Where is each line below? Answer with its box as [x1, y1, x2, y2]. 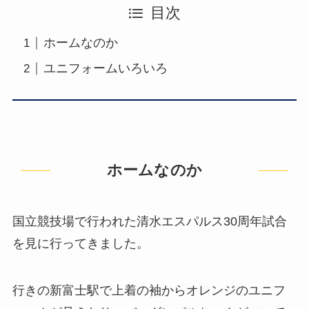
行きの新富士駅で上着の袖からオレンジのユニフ [12, 283, 286, 298]
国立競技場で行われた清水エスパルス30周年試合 [12, 215, 287, 229]
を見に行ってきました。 [12, 237, 149, 251]
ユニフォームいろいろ [43, 61, 168, 76]
